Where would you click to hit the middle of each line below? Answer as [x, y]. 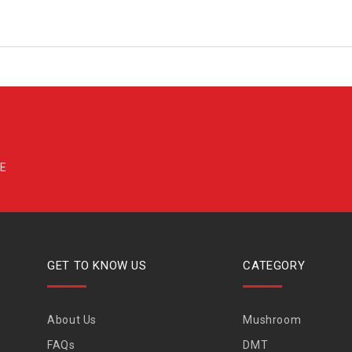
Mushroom [272, 320]
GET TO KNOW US [97, 266]
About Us [72, 320]
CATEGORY [274, 266]
